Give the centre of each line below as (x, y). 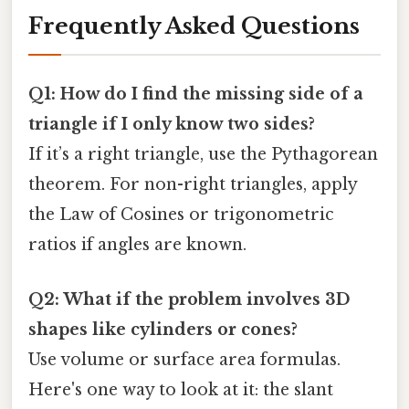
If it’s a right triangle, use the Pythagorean (203, 155)
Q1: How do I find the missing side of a (196, 94)
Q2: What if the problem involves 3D (189, 299)
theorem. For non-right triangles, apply (193, 185)
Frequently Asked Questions (194, 26)
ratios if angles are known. (137, 245)
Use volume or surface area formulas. (184, 359)
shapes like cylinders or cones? (163, 329)
